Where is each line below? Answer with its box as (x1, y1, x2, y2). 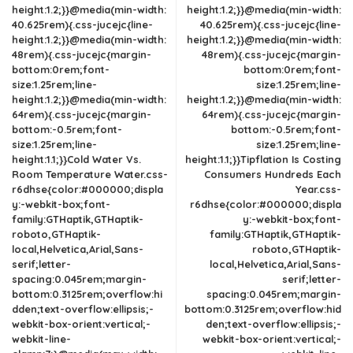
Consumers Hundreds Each (204, 168, 341, 180)
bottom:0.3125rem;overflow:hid (184, 303, 341, 315)
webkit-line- (12, 333, 71, 345)
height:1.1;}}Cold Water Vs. (12, 153, 141, 165)
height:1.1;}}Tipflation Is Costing (185, 153, 341, 165)
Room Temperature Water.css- (12, 168, 168, 180)
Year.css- (295, 183, 341, 195)
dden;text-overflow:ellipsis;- (12, 303, 154, 315)
